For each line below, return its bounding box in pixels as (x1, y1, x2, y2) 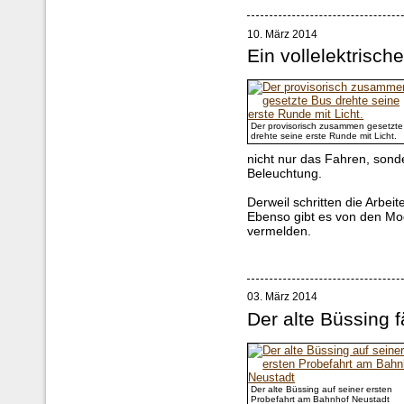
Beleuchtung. (247, 165, 323, 180)
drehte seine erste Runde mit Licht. (251, 130, 398, 141)
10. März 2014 (247, 27, 318, 41)
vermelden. (247, 223, 312, 238)
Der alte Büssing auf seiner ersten (251, 383, 393, 394)
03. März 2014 (247, 290, 318, 304)
